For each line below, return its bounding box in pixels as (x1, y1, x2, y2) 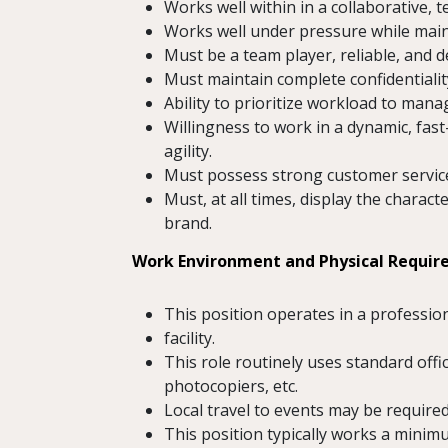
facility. (164, 327, 215, 350)
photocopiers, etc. (164, 375, 298, 398)
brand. (164, 212, 212, 235)
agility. (164, 140, 212, 163)
